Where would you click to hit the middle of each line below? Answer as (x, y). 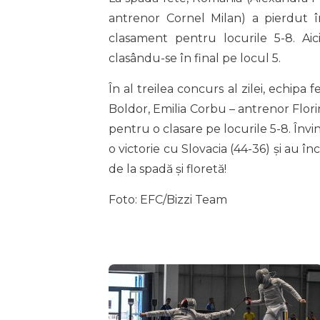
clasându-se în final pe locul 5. (195, 58)
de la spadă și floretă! (167, 169)
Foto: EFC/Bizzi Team (168, 199)
